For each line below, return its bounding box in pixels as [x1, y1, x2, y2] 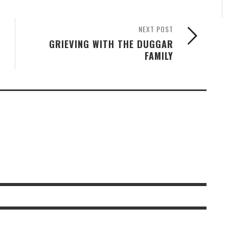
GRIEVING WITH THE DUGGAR [49, 36, 173, 51]
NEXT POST [139, 23, 173, 34]
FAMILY [145, 48, 173, 62]
